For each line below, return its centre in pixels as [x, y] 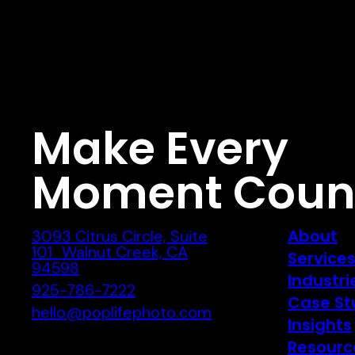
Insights [320, 325]
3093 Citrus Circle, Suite [120, 236]
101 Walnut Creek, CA [110, 252]
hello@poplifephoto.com [122, 312]
